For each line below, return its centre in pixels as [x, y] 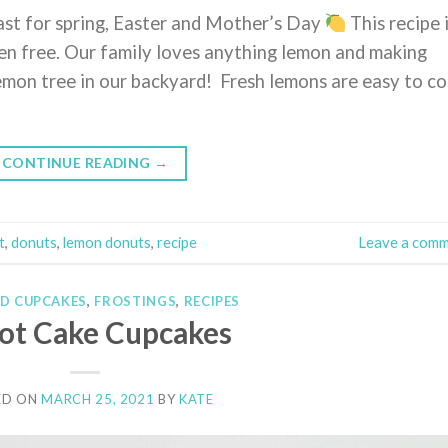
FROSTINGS [135, 300]
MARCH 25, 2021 [98, 399]
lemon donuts [107, 241]
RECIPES [212, 300]
